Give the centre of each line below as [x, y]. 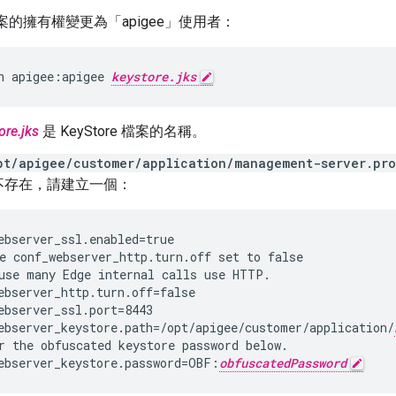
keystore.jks [154, 77]
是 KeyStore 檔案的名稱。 [122, 132]
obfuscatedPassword [283, 363]
